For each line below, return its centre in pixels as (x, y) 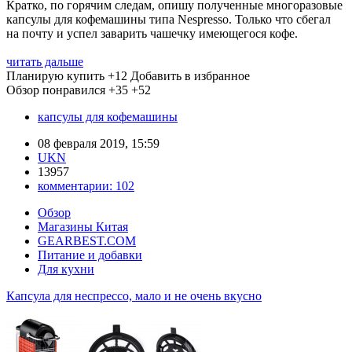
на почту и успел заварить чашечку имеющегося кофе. (152, 33)
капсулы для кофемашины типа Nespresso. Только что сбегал (169, 19)
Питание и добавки (90, 255)
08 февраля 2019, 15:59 (99, 143)
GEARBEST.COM (87, 240)
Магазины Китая (83, 226)
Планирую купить (55, 75)
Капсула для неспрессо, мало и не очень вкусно (134, 295)
